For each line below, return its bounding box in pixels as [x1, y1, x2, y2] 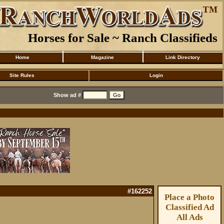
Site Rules [9, 72, 34, 78]
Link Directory [165, 54, 200, 60]
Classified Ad [165, 202, 214, 212]
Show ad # [53, 92, 82, 98]
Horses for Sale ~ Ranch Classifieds [28, 30, 217, 44]
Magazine [91, 54, 114, 60]
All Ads [176, 212, 203, 222]
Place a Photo [164, 192, 214, 202]
